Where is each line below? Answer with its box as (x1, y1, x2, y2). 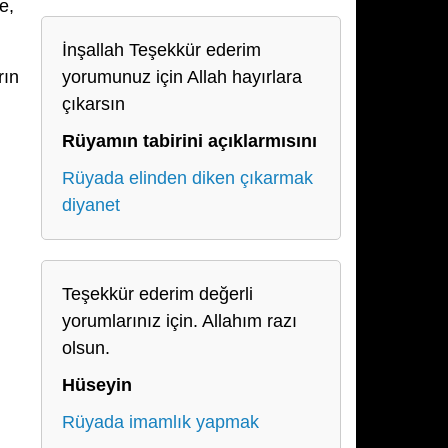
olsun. (62, 338, 110, 358)
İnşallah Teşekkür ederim (62, 40, 261, 60)
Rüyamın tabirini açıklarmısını (62, 131, 317, 151)
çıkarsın (62, 94, 125, 114)
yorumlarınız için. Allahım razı (62, 311, 297, 331)
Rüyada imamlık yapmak (62, 412, 259, 432)
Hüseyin (62, 375, 132, 395)
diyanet (62, 195, 120, 215)
